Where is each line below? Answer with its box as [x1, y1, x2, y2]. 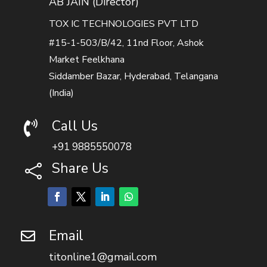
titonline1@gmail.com [48, 250, 157, 265]
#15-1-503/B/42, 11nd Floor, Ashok [48, 36, 204, 50]
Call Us [51, 117, 98, 136]
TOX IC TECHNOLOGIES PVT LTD [48, 17, 198, 31]
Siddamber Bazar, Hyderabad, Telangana [48, 70, 218, 83]
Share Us [51, 159, 108, 178]
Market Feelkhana [48, 53, 125, 67]
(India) [48, 86, 74, 100]
